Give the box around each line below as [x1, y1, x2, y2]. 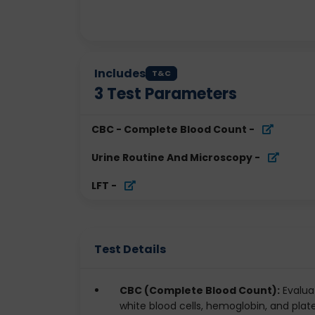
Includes [94, 65, 146, 82]
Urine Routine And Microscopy [91, 150, 252, 165]
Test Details [94, 241, 166, 257]
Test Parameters [103, 83, 237, 105]
